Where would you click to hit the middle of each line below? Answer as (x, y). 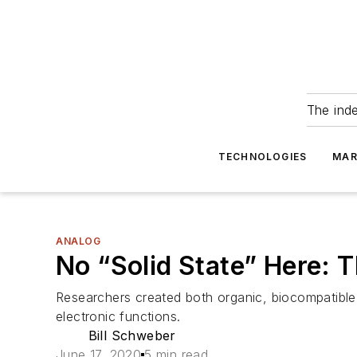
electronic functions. (118, 316)
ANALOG (78, 241)
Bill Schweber (132, 335)
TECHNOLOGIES (263, 157)
